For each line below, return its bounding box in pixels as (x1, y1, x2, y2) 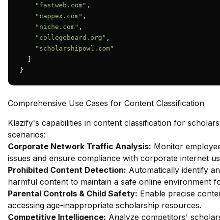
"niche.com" (35, 23, 79, 30)
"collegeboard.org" (35, 34, 106, 41)
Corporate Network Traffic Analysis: (8, 141, 151, 151)
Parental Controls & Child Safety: (8, 189, 137, 198)
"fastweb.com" (35, 1, 86, 9)
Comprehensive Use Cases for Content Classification (8, 98, 204, 108)
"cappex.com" (35, 12, 82, 20)
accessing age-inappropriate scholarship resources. (8, 200, 201, 210)
